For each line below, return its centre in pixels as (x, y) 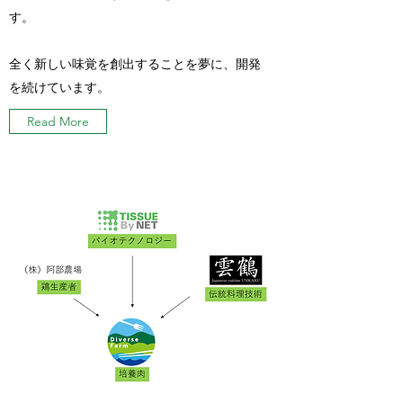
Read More (58, 121)
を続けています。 (59, 87)
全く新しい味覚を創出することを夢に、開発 (135, 64)
